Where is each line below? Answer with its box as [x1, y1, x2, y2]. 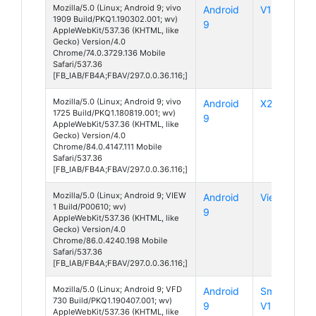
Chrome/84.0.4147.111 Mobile [53, 141, 162, 152]
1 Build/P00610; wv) [53, 201, 126, 212]
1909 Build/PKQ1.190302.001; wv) [53, 13, 178, 24]
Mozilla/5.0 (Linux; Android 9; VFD [53, 284, 182, 294]
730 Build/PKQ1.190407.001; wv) [53, 295, 172, 305]
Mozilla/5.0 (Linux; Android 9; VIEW [53, 190, 186, 200]
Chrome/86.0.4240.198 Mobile [53, 235, 168, 245]
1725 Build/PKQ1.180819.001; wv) [53, 107, 176, 118]
